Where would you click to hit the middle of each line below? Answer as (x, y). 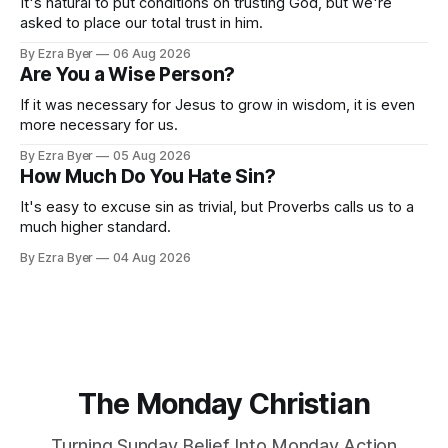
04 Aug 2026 (152, 257)
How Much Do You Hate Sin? (148, 176)
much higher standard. (95, 226)
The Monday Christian (224, 404)
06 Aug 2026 (152, 53)
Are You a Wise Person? (128, 74)
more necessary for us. (99, 124)
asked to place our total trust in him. (141, 22)
